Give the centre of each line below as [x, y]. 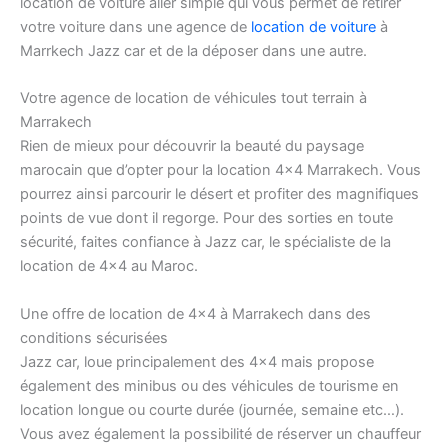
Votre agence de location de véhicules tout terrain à [193, 98]
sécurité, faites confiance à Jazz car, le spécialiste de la [205, 242]
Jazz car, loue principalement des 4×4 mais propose [197, 361]
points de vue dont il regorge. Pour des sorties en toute [206, 218]
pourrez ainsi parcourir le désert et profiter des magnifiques [219, 194]
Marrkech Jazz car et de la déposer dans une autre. [193, 51]
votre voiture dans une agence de [135, 27]
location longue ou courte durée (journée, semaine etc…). [212, 409]
